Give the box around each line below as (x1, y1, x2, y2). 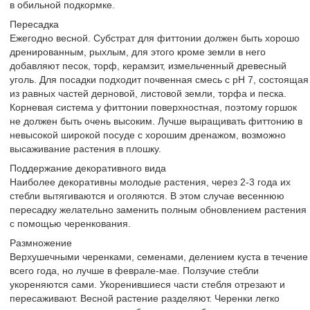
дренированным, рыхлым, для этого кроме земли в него (10, 46, 266, 57)
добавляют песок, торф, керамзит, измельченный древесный (10, 60, 286, 71)
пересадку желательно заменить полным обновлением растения (10, 204, 307, 215)
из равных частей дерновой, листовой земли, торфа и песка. (10, 88, 286, 99)
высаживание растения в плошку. (10, 143, 161, 154)
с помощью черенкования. (10, 218, 131, 229)
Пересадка (10, 19, 59, 30)
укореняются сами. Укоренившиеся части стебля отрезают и (10, 279, 285, 290)
